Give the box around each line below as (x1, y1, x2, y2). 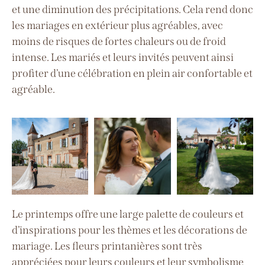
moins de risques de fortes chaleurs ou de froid (12, 34, 226, 48)
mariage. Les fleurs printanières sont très (12, 239, 202, 253)
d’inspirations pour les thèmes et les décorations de (12, 223, 247, 237)
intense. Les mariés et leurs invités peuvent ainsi (12, 50, 234, 64)
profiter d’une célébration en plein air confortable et (12, 66, 253, 80)
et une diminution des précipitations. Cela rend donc (12, 2, 253, 16)
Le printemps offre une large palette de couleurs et (12, 207, 244, 221)
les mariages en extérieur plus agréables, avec (12, 18, 223, 32)
